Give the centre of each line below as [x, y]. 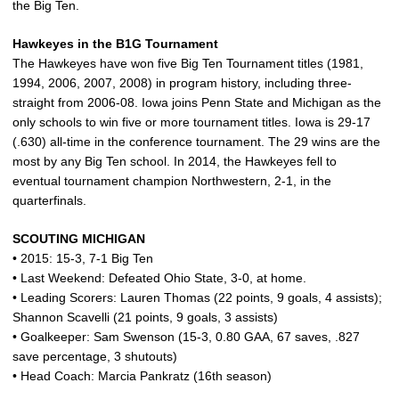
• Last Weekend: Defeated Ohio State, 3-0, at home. [159, 278]
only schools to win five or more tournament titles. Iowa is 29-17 [191, 122]
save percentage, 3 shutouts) [95, 357]
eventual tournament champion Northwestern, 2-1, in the [172, 181]
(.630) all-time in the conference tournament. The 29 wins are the [196, 142]
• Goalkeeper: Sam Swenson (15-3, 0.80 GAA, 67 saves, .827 [186, 337]
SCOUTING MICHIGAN [79, 239]
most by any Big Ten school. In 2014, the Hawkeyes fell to [175, 162]
